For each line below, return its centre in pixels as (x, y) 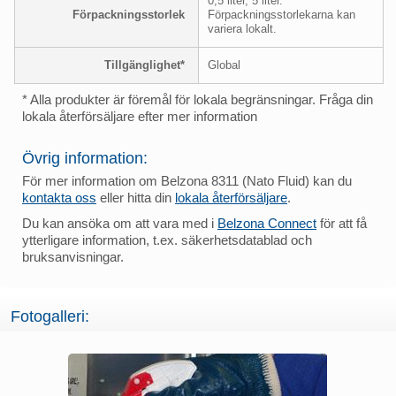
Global (224, 65)
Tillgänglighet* (145, 65)
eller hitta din (136, 197)
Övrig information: (85, 158)
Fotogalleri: (50, 316)
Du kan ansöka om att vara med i (120, 223)
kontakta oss (59, 197)
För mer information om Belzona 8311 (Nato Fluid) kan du (187, 180)
